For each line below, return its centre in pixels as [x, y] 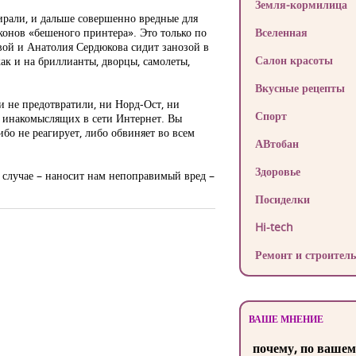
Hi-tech [274, 227]
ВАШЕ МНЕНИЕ [286, 319]
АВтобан [277, 143]
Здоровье [277, 171]
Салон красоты [294, 60]
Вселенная [281, 32]
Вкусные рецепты [300, 88]
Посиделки [282, 199]
